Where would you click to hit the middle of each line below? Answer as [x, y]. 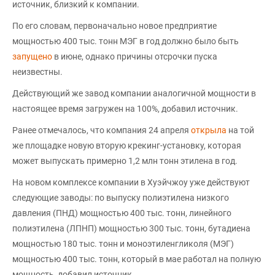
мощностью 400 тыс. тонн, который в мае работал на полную [137, 259]
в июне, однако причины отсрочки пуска [135, 56]
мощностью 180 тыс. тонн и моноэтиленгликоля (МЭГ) [123, 244]
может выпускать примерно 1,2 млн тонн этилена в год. [125, 161]
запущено [32, 56]
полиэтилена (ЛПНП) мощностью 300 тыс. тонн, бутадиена [131, 228]
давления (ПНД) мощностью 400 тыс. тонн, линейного [122, 213]
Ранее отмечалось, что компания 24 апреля [102, 130]
